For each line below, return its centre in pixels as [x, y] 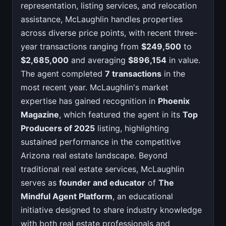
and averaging [98, 60]
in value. [183, 60]
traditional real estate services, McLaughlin [102, 169]
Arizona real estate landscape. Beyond [94, 156]
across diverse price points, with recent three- [109, 33]
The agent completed [63, 74]
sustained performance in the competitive [101, 142]
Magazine [40, 115]
